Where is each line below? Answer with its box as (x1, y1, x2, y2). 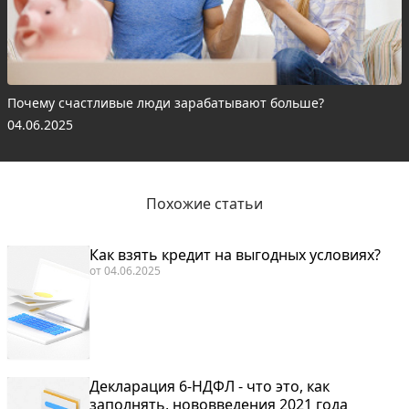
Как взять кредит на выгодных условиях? (89, 244, 381, 265)
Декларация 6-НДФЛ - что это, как (89, 375, 330, 396)
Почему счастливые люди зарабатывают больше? (7, 93, 324, 111)
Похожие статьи (146, 193, 263, 214)
